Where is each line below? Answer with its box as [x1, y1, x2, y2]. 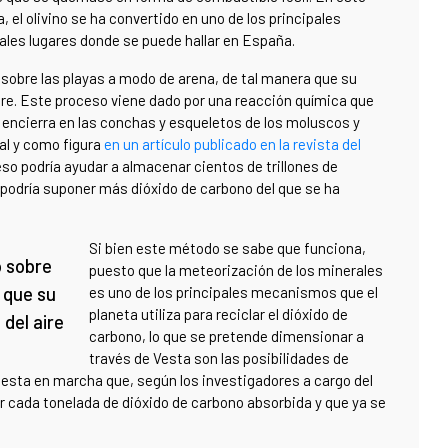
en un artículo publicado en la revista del [104, 135, 361, 154]
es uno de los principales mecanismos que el [89, 283, 378, 302]
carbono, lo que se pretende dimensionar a [89, 327, 364, 346]
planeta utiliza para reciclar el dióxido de [89, 305, 348, 324]
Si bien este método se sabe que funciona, [89, 239, 366, 258]
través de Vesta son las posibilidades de [89, 349, 349, 368]
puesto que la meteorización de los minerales [89, 261, 383, 280]
